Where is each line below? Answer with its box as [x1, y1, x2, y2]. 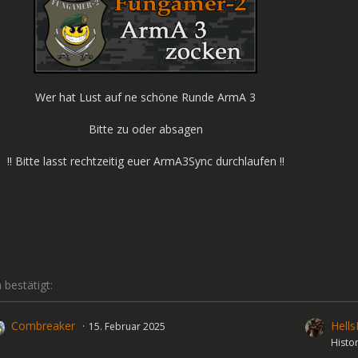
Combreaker [11, 318, 76, 333]
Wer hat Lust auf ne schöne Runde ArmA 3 [35, 89, 256, 105]
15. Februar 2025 [89, 320, 166, 333]
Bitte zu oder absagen [88, 121, 203, 137]
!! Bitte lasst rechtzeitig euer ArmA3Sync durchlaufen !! [6, 153, 284, 169]
